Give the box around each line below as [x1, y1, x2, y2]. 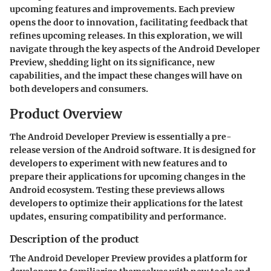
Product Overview [10, 105, 122, 122]
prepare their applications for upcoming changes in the [10, 171, 246, 182]
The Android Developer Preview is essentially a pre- [10, 131, 232, 142]
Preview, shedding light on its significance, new [10, 56, 215, 68]
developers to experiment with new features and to [10, 158, 227, 169]
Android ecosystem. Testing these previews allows [10, 184, 224, 195]
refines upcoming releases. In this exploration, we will [10, 30, 243, 41]
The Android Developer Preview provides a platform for [10, 253, 247, 264]
